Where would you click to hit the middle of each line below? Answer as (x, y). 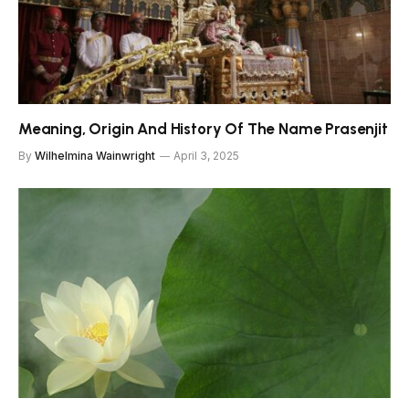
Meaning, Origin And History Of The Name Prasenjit (203, 129)
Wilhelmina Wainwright (95, 156)
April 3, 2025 (206, 156)
